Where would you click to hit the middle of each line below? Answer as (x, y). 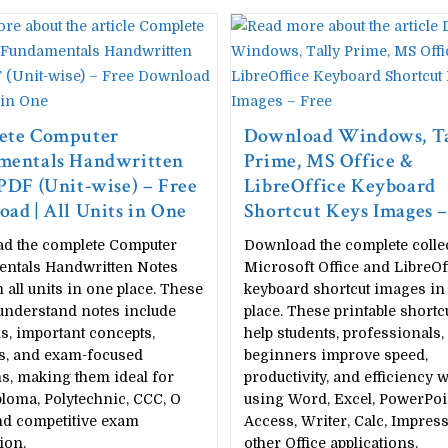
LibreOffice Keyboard (339, 186)
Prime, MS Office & (328, 161)
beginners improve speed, (335, 355)
